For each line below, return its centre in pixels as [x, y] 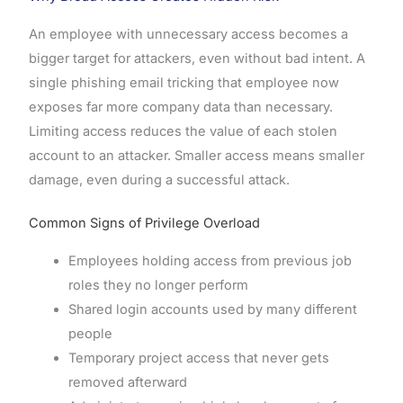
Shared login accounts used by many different [212, 309]
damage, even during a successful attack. [159, 180]
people [90, 333]
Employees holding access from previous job [210, 260]
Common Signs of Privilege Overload [144, 223]
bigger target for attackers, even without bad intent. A [197, 59]
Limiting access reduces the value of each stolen [183, 132]
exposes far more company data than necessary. [180, 107]
